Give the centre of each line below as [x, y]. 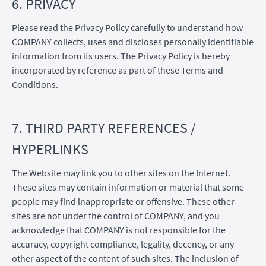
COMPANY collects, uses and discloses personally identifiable [133, 41]
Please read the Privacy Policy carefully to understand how [127, 27]
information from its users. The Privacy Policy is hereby [121, 56]
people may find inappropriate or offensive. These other [123, 201]
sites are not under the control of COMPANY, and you [116, 215]
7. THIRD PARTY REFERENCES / [104, 128]
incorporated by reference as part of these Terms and [118, 70]
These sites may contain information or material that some [128, 187]
